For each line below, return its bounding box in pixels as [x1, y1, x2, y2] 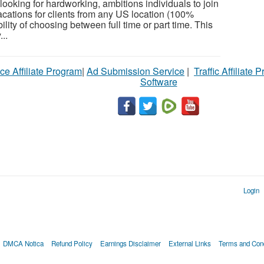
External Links [168, 239, 211, 249]
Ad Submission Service [87, 64, 184, 78]
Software [140, 75, 177, 89]
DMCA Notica [2, 239, 44, 249]
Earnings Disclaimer [100, 239, 161, 249]
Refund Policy [51, 239, 93, 249]
